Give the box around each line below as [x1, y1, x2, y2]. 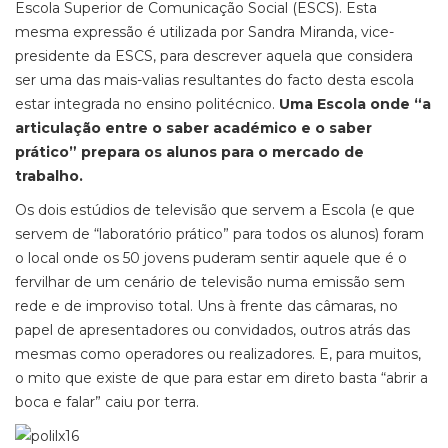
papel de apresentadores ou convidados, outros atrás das [15, 321, 410, 339]
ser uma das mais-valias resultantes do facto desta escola [15, 71, 414, 89]
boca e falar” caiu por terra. [15, 393, 203, 411]
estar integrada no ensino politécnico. [15, 95, 279, 113]
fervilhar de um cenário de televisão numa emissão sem [15, 273, 405, 291]
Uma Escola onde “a [279, 95, 431, 113]
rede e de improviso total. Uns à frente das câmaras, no [15, 297, 398, 315]
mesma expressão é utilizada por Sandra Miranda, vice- [15, 23, 394, 41]
